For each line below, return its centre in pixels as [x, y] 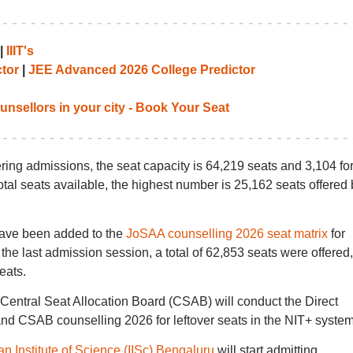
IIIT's [20, 51]
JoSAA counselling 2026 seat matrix [227, 234]
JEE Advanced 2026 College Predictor [141, 70]
